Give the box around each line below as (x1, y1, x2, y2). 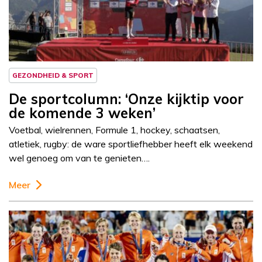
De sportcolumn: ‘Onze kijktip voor (9, 90, 244, 108)
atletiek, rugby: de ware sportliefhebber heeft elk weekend (9, 138, 253, 150)
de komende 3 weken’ (9, 104, 156, 122)
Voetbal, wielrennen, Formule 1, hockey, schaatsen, (9, 124, 220, 136)
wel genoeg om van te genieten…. (9, 152, 150, 164)
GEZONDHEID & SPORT (12, 71, 94, 80)
